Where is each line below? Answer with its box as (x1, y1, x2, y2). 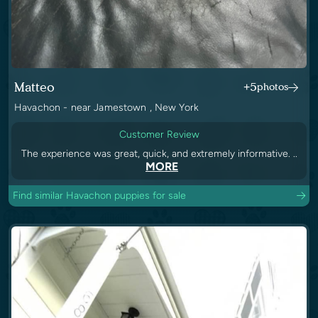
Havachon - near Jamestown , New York (14, 102, 199, 114)
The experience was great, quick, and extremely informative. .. (21, 148, 297, 160)
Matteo (14, 79, 55, 96)
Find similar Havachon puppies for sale (13, 190, 186, 202)
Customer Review (119, 128, 199, 141)
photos (257, 81, 288, 94)
